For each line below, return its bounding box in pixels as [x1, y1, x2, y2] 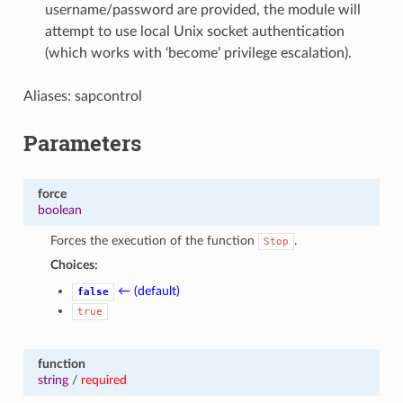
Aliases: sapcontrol [22, 88, 142, 103]
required [80, 372, 127, 387]
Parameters [22, 128, 141, 157]
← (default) [118, 283, 181, 298]
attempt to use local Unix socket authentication [44, 23, 345, 39]
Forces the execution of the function [50, 233, 259, 247]
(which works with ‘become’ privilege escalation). [44, 45, 352, 60]
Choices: [50, 257, 99, 272]
